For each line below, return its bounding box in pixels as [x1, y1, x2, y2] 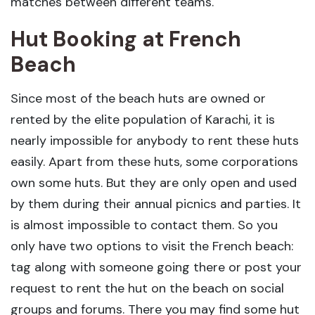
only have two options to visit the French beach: [11, 238, 293, 255]
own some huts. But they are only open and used [11, 174, 297, 191]
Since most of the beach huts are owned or [11, 90, 266, 107]
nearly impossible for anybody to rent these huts [11, 132, 299, 149]
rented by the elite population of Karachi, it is [11, 111, 275, 128]
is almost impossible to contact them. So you [11, 217, 278, 233]
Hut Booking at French [11, 25, 241, 53]
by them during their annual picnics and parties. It [11, 195, 301, 212]
